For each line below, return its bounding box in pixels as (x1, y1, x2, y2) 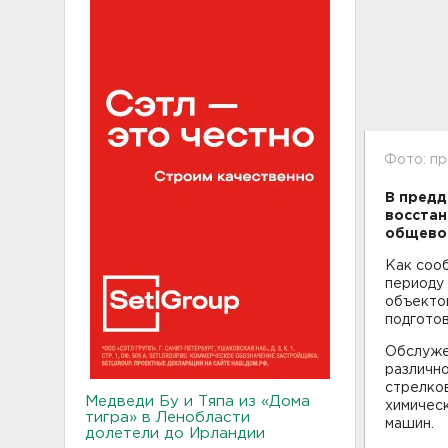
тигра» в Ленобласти (85, 410, 250, 424)
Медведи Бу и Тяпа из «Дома (85, 394, 310, 408)
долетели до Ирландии (85, 426, 265, 440)
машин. (385, 417, 434, 430)
